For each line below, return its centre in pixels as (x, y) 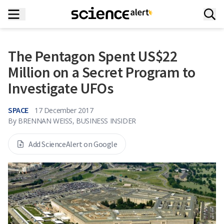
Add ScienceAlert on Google (73, 144)
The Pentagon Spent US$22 (93, 56)
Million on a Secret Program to (102, 72)
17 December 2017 (64, 110)
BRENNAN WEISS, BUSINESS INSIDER (77, 121)
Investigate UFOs (61, 88)
